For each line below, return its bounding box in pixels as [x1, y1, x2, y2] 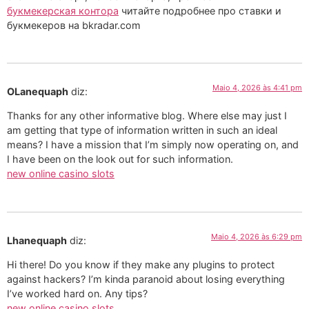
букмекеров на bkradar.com [7, 19, 141, 31]
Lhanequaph [7, 234, 67, 246]
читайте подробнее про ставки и [119, 4, 281, 17]
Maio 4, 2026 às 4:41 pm [212, 83, 302, 93]
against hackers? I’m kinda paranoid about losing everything [7, 273, 285, 286]
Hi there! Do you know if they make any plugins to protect [7, 259, 275, 271]
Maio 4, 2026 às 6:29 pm [211, 231, 302, 241]
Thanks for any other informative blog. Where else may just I [7, 110, 287, 122]
